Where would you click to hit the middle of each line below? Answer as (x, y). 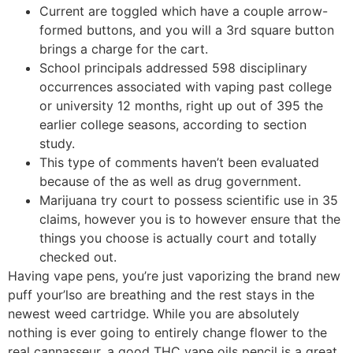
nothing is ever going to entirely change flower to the (167, 332)
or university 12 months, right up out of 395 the (181, 105)
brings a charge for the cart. (124, 48)
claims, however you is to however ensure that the (190, 219)
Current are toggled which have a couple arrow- (184, 11)
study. (57, 143)
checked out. (78, 256)
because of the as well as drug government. (170, 181)
